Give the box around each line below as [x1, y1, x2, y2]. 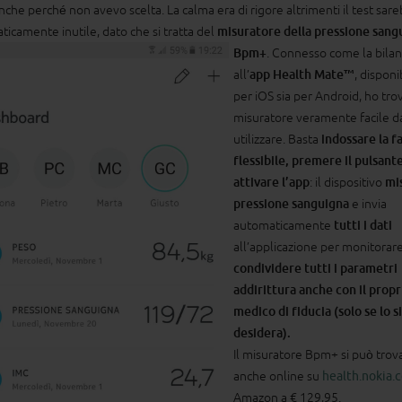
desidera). [233, 325, 291, 340]
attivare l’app [233, 174, 310, 189]
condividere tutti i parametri [233, 260, 398, 275]
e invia [349, 196, 387, 211]
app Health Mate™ [249, 66, 354, 82]
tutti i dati [334, 217, 392, 232]
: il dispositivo [310, 174, 385, 189]
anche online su [233, 368, 319, 383]
